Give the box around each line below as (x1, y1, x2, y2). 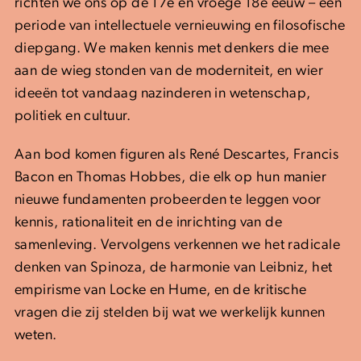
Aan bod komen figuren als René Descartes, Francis (15, 147, 339, 163)
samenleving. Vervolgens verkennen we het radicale (15, 237, 341, 253)
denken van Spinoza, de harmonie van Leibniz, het (15, 259, 333, 276)
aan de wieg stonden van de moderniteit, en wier (15, 63, 324, 79)
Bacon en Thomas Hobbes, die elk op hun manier (15, 169, 327, 185)
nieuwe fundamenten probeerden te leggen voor (15, 192, 322, 208)
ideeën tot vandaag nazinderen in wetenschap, (15, 85, 311, 102)
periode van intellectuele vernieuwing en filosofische (15, 18, 346, 34)
